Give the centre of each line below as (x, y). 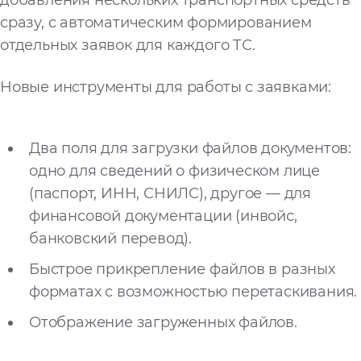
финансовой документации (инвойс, (163, 216)
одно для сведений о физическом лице (174, 170)
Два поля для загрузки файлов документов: (190, 148)
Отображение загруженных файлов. (163, 322)
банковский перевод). (111, 238)
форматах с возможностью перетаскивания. (193, 291)
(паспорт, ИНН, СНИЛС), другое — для (170, 193)
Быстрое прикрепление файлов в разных (182, 269)
